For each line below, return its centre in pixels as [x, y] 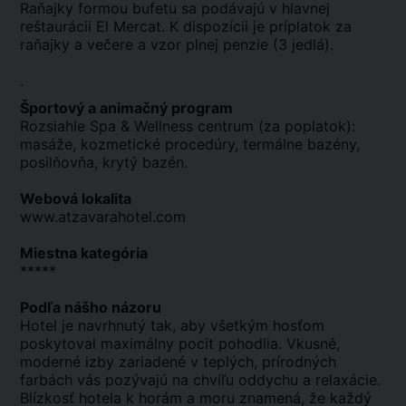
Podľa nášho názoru [91, 307]
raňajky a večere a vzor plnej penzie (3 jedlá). [177, 44]
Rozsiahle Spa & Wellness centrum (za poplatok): [188, 126]
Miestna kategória [84, 253]
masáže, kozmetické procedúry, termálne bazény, [190, 144]
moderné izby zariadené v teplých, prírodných [178, 362]
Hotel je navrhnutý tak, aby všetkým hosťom [172, 325]
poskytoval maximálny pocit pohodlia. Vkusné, [180, 343]
